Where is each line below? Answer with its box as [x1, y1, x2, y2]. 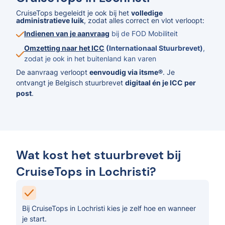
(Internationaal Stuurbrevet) [104, 44, 203, 52]
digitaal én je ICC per [125, 78, 196, 87]
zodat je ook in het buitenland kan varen [24, 54, 156, 63]
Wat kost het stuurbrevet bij [16, 147, 181, 163]
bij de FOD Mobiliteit [109, 29, 178, 38]
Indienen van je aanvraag [24, 29, 109, 38]
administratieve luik [16, 16, 84, 25]
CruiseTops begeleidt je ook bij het [16, 9, 131, 17]
